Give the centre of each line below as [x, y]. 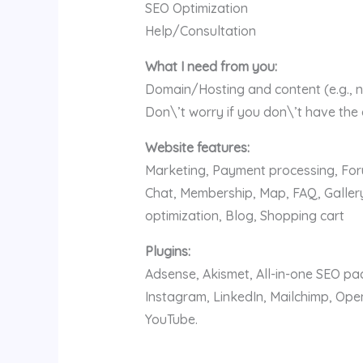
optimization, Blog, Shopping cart [244, 215]
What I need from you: [211, 66]
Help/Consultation [200, 30]
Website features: [197, 147]
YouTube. [171, 319]
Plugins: [167, 251]
